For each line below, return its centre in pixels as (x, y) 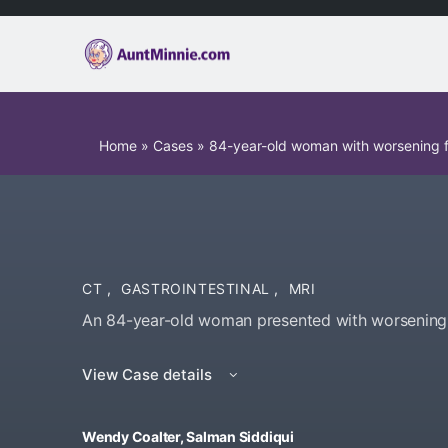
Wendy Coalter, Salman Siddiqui (188, 436)
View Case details (149, 374)
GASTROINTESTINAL (198, 288)
